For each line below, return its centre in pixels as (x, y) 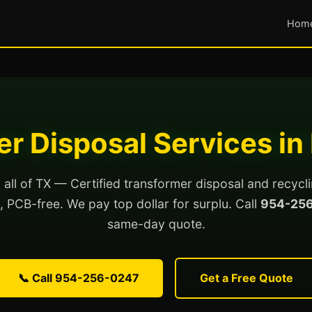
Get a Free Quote (246, 278)
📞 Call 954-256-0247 (78, 278)
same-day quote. (156, 224)
